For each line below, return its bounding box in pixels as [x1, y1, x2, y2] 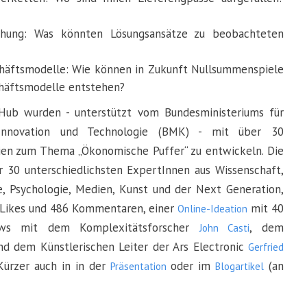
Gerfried [248, 241, 284, 254]
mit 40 [247, 201, 284, 216]
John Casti [199, 221, 250, 234]
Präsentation [110, 260, 167, 273]
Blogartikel [215, 260, 265, 273]
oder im [166, 258, 216, 273]
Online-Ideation [177, 202, 247, 215]
